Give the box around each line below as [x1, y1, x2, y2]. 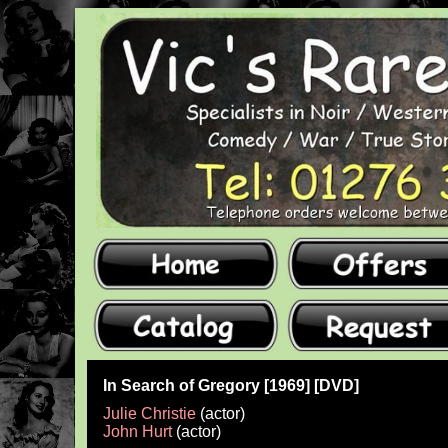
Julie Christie [103, 405, 196, 423]
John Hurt [103, 423, 172, 441]
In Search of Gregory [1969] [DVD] [103, 376, 359, 394]
